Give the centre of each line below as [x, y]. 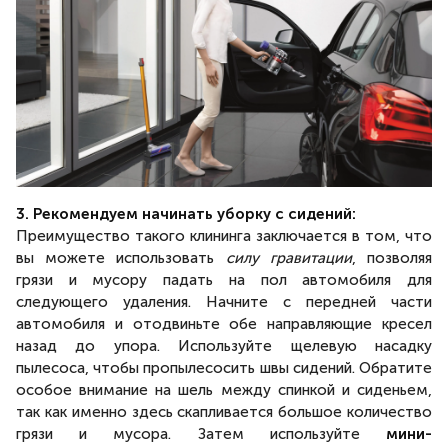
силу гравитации [288, 258]
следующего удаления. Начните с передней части [224, 302]
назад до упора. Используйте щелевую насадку [224, 346]
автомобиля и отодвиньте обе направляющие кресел [224, 324]
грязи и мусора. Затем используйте [201, 434]
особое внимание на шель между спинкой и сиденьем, [224, 390]
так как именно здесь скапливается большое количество [224, 412]
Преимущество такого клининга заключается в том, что [224, 236]
